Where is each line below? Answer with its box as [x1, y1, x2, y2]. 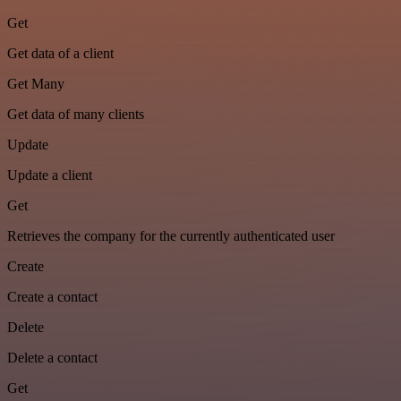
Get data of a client [7, 46, 114, 62]
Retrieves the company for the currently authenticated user [7, 228, 335, 244]
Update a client [7, 167, 92, 183]
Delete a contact [7, 350, 98, 366]
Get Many [7, 76, 64, 92]
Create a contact [7, 289, 98, 305]
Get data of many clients [7, 107, 144, 123]
